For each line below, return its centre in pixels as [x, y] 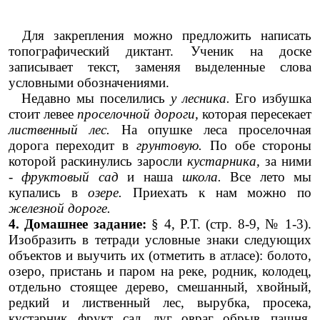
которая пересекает [257, 114]
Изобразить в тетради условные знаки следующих [160, 240]
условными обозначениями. [89, 83]
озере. [111, 193]
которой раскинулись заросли [98, 161]
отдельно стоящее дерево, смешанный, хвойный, [160, 287]
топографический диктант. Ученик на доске [160, 51]
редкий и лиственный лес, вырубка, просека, [160, 303]
